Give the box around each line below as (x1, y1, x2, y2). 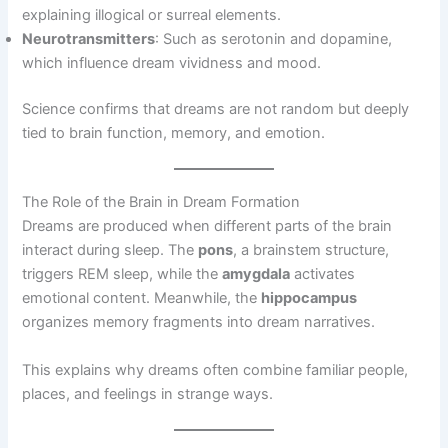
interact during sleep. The (22, 241, 199, 260)
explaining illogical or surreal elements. (22, 6, 282, 25)
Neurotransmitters (22, 30, 156, 49)
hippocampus (261, 289, 358, 308)
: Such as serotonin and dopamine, (155, 30, 393, 49)
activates (290, 265, 356, 284)
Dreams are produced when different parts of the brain (22, 217, 393, 236)
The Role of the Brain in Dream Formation (22, 193, 301, 212)
